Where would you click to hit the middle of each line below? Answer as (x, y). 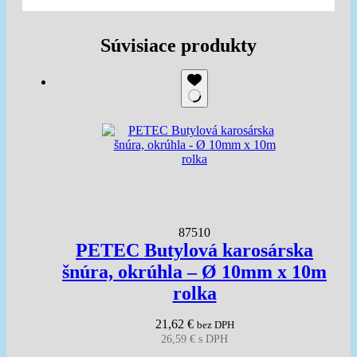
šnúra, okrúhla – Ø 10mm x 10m (194, 272)
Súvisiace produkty (178, 45)
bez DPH (215, 325)
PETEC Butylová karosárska (194, 250)
